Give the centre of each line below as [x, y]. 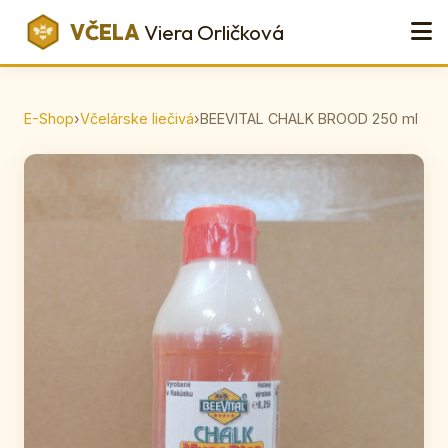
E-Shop [49, 118]
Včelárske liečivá [137, 118]
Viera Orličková [212, 31]
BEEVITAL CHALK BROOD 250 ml [309, 118]
